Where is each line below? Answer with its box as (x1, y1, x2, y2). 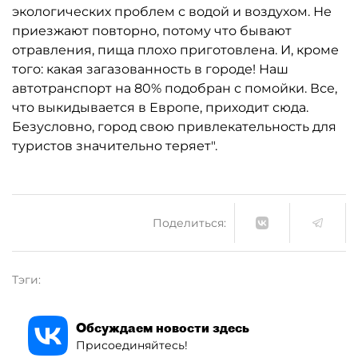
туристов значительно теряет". (12, 138, 217, 153)
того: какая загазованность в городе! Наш (12, 62, 288, 77)
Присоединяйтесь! (76, 337, 188, 352)
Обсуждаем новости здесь (76, 319, 249, 336)
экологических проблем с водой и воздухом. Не (12, 4, 332, 19)
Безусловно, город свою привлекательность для (12, 119, 336, 134)
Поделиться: (153, 215, 226, 230)
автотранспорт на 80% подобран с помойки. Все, (12, 81, 337, 96)
